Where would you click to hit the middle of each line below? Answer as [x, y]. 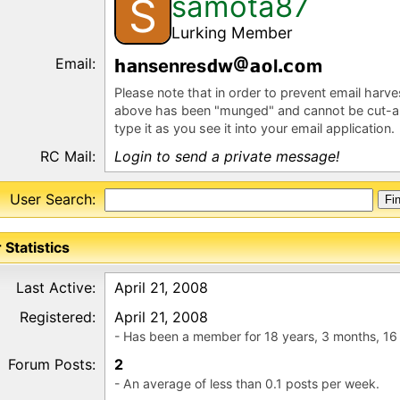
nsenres [172, 66]
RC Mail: [68, 156]
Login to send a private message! [227, 156]
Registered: [58, 317]
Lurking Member [232, 33]
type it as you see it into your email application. [254, 128]
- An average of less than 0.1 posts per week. [247, 383]
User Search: [53, 199]
